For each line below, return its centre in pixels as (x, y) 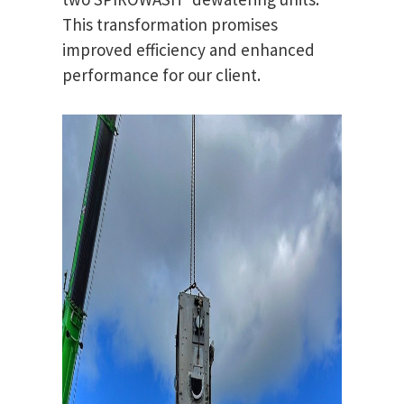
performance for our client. (161, 74)
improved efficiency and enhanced (188, 49)
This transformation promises (170, 24)
